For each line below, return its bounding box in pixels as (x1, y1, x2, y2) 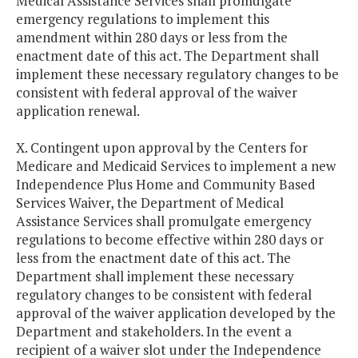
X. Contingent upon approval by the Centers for (16, 138, 308, 157)
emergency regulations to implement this (16, 10, 269, 29)
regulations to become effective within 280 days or (16, 230, 324, 249)
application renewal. (16, 101, 140, 121)
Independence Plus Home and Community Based (16, 175, 316, 194)
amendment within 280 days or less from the (16, 28, 288, 47)
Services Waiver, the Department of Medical (16, 193, 284, 213)
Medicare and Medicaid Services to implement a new (16, 157, 336, 176)
